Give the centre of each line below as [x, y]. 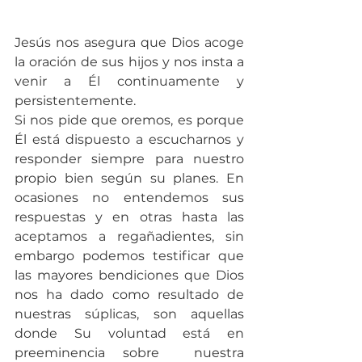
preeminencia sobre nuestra [129, 352]
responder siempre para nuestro [129, 158]
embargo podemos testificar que [129, 255]
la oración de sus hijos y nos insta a [129, 61]
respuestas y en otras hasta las [129, 217]
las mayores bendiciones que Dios [129, 275]
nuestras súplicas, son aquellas [129, 314]
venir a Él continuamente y [129, 81]
